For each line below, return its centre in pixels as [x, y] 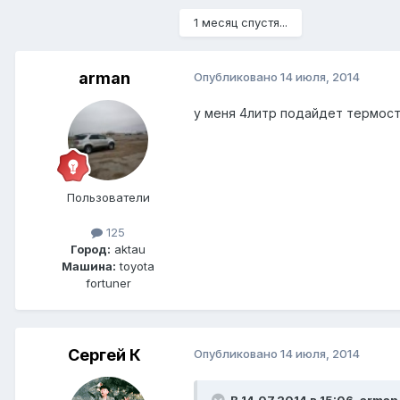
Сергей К [104, 355]
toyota [135, 267]
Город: [91, 250]
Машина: [89, 267]
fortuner [108, 283]
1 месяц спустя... [241, 23]
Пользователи [108, 198]
